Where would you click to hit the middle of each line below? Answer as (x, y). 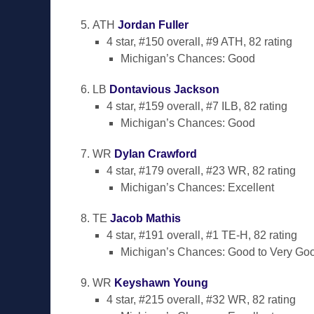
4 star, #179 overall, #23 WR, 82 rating (201, 171)
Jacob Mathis (145, 218)
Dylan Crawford (156, 154)
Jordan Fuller (153, 25)
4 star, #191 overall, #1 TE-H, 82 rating (202, 235)
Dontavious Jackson (164, 89)
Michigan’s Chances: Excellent (197, 187)
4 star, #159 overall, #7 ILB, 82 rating (197, 106)
